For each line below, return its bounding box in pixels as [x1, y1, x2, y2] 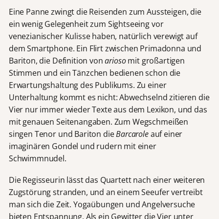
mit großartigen [126, 55, 185, 66]
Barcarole [116, 129, 149, 140]
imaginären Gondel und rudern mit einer [8, 141, 156, 152]
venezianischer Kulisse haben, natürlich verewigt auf [8, 31, 197, 42]
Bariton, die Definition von [8, 55, 105, 66]
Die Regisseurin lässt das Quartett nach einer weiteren [8, 175, 205, 186]
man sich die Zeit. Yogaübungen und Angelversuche [8, 199, 196, 210]
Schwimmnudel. [8, 153, 66, 164]
